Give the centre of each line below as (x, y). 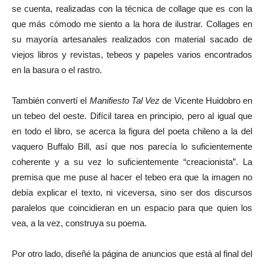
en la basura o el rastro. (57, 70)
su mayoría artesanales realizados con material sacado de (132, 39)
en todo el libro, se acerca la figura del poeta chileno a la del (132, 131)
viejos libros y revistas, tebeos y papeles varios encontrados (132, 55)
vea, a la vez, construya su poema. (79, 223)
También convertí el (51, 100)
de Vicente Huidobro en (206, 100)
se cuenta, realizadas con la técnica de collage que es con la (132, 9)
